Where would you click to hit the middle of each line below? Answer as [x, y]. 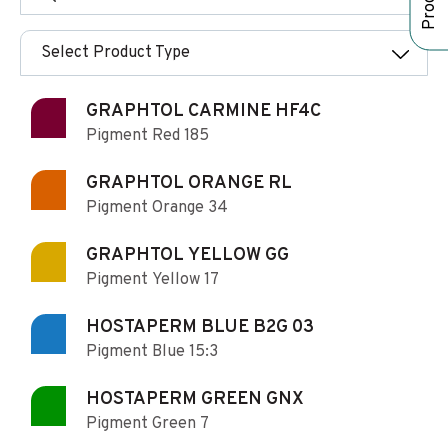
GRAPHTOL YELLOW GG [187, 256]
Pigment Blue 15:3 [152, 352]
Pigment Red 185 [147, 136]
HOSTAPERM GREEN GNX [195, 400]
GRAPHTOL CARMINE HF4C [203, 112]
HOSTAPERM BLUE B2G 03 [200, 328]
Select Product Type [115, 53]
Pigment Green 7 [147, 424]
